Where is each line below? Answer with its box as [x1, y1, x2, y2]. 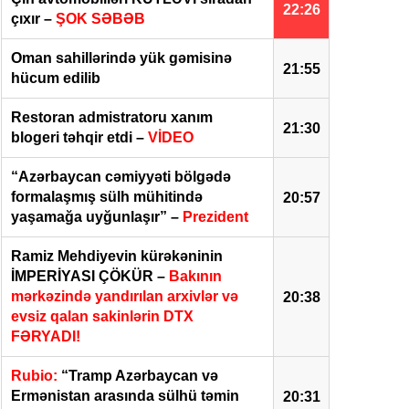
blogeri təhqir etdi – [11, 130, 148, 145]
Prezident [183, 209, 248, 225]
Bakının [169, 268, 222, 284]
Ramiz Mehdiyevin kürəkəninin [11, 248, 223, 264]
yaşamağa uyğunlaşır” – [11, 209, 183, 225]
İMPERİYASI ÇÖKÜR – [11, 268, 169, 284]
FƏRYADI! [11, 329, 80, 344]
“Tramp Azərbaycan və [58, 368, 218, 383]
